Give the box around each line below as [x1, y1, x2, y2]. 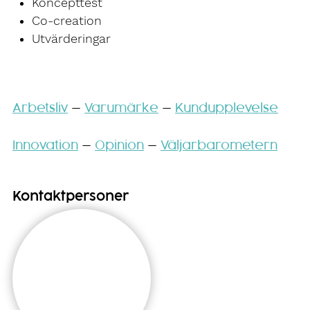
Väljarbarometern [161, 139, 277, 152]
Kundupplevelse [175, 102, 278, 115]
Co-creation [32, 13, 102, 28]
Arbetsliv [12, 102, 68, 115]
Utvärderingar [32, 31, 111, 46]
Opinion [95, 139, 144, 152]
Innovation [12, 139, 78, 152]
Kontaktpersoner [12, 190, 129, 203]
